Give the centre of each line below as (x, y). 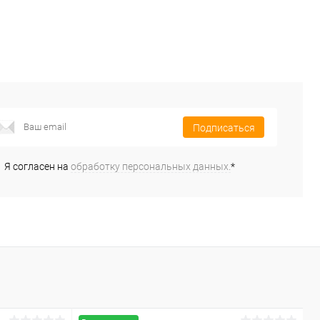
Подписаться (224, 128)
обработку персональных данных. (151, 166)
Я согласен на (37, 166)
